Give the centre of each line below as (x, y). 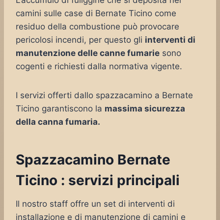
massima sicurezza (145, 109)
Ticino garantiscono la (60, 109)
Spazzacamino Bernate (93, 160)
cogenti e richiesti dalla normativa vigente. (99, 66)
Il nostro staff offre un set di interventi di (95, 204)
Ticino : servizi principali (98, 180)
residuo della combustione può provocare (97, 27)
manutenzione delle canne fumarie (88, 53)
